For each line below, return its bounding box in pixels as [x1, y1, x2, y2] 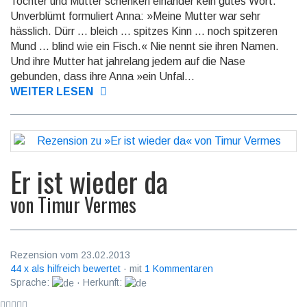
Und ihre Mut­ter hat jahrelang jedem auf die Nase [10, 55, 245, 67]
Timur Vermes [38, 190, 136, 219]
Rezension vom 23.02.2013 [10, 249, 130, 260]
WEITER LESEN [10, 85, 93, 97]
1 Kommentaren [145, 262, 213, 274]
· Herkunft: [74, 276, 125, 288]
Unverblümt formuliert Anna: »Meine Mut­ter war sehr [10, 10, 260, 22]
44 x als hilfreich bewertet [10, 262, 121, 274]
